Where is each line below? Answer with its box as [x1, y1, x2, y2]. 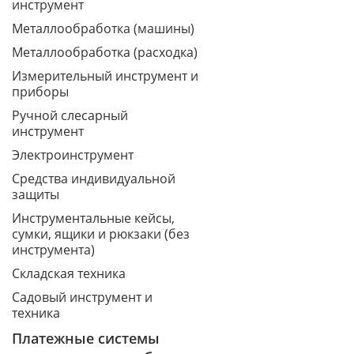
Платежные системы [12, 329, 160, 348]
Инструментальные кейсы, [12, 209, 175, 227]
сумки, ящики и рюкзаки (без [12, 225, 190, 243]
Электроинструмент [12, 146, 134, 164]
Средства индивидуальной [12, 170, 175, 187]
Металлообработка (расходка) [12, 43, 198, 61]
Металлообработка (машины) [12, 20, 194, 37]
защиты [12, 186, 59, 203]
